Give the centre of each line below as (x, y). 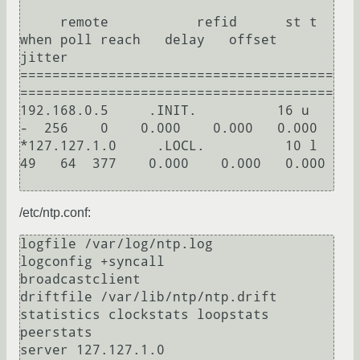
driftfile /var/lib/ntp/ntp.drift (149, 297)
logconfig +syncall (92, 262)
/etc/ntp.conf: (55, 213)
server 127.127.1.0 (92, 350)
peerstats (56, 333)
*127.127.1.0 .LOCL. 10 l (169, 146)
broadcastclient (80, 280)
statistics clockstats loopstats (145, 315)
